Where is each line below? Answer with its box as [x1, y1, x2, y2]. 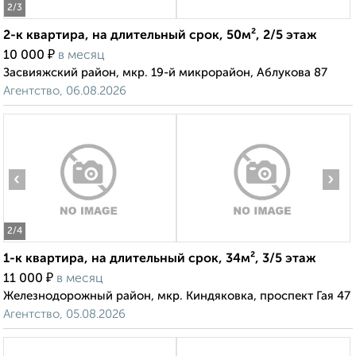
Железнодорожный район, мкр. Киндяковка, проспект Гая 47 [3, 290, 350, 303]
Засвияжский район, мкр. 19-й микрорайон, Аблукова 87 [3, 67, 327, 79]
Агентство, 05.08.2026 [3, 308, 126, 321]
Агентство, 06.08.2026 [3, 85, 126, 98]
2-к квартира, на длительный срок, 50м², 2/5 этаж [3, 29, 317, 43]
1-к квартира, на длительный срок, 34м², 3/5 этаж [3, 253, 316, 266]
